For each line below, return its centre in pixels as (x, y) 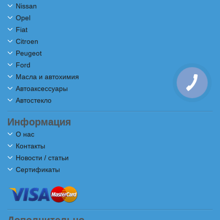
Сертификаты (38, 169)
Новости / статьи (42, 158)
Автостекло (34, 100)
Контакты (30, 146)
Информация (39, 122)
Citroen (27, 41)
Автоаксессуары (42, 88)
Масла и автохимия (47, 77)
